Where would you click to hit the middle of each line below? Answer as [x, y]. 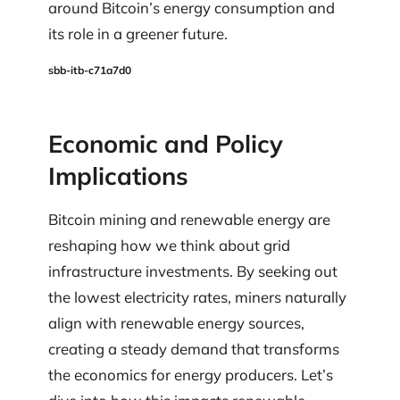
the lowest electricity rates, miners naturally [197, 296]
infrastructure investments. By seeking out [193, 271]
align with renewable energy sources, [176, 322]
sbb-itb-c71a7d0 [90, 71]
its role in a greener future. [138, 33]
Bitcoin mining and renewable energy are [189, 219]
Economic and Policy [166, 143]
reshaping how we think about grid [169, 245]
